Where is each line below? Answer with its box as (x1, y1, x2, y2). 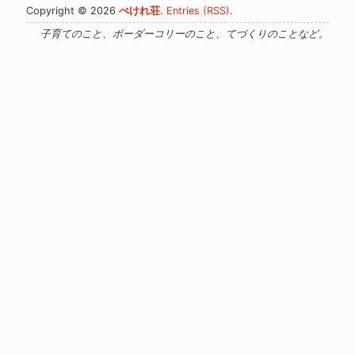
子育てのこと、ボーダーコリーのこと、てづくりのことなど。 (40, 28, 329, 40)
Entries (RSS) (166, 5, 231, 17)
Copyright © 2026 (26, 5, 120, 17)
